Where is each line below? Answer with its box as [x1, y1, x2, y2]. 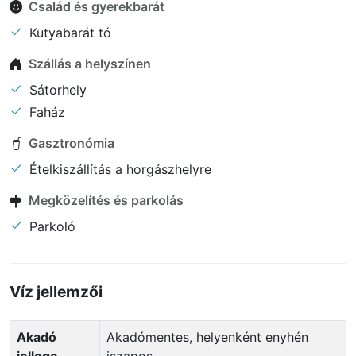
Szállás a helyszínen [29, 56, 151, 72]
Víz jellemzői [10, 281, 103, 301]
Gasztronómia [29, 135, 114, 152]
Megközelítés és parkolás [29, 192, 184, 209]
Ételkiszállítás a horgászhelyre [25, 161, 211, 177]
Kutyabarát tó [25, 24, 111, 41]
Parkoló [25, 218, 75, 234]
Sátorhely [25, 81, 87, 98]
